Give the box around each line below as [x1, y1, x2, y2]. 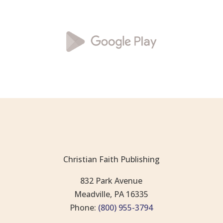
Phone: [70, 202, 97, 213]
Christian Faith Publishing [63, 153, 160, 165]
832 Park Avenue [80, 175, 143, 186]
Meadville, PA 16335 [74, 188, 149, 200]
